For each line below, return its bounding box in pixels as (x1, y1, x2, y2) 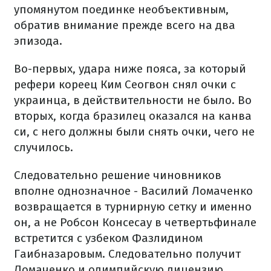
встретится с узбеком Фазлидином (14, 231, 203, 246)
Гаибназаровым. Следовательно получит (14, 247, 241, 261)
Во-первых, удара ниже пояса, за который (14, 62, 246, 76)
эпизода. (14, 34, 62, 48)
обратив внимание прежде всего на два (14, 18, 235, 33)
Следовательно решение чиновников (14, 168, 221, 183)
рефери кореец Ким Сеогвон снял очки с (14, 77, 236, 92)
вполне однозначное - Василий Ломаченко (14, 184, 253, 198)
